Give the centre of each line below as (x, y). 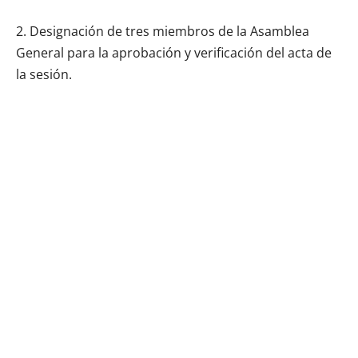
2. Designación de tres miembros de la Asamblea (163, 31)
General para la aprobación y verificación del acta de (174, 52)
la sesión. (44, 74)
